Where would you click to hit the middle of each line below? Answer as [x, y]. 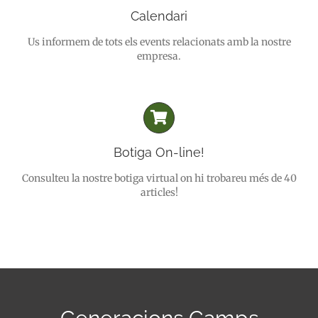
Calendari [159, 16]
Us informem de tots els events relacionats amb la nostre [159, 42]
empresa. [159, 56]
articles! [159, 193]
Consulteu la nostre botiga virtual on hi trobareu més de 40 [159, 179]
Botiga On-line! [159, 153]
